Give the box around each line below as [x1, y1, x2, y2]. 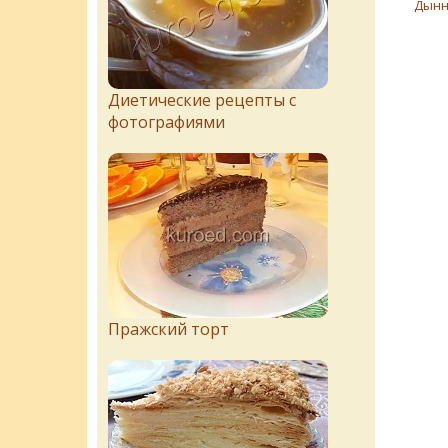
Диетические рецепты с [108, 89, 296, 111]
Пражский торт [108, 318, 229, 340]
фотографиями [108, 111, 225, 133]
